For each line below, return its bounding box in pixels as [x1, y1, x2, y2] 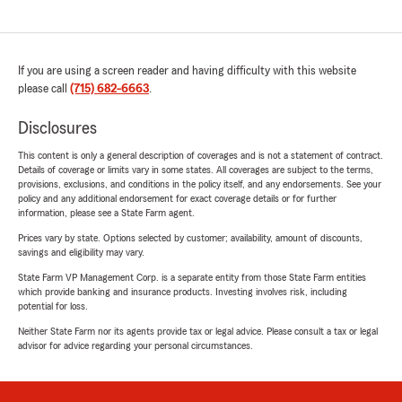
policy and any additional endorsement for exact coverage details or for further [18, 193, 336, 205]
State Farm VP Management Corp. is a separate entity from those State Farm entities [18, 272, 366, 284]
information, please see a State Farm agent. [18, 207, 195, 219]
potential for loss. [18, 301, 88, 312]
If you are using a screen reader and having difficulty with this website [18, 65, 356, 78]
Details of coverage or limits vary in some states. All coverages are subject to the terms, [18, 164, 373, 176]
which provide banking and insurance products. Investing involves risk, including [18, 286, 347, 298]
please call [18, 83, 70, 96]
